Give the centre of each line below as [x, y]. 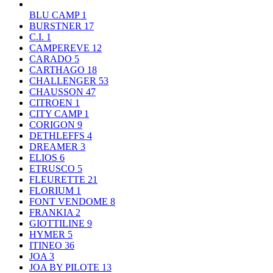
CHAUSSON [58, 91]
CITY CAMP [57, 113]
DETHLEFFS [58, 135]
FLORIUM [53, 190]
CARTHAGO [58, 69]
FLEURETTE [58, 179]
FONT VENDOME [70, 201]
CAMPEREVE [61, 48]
